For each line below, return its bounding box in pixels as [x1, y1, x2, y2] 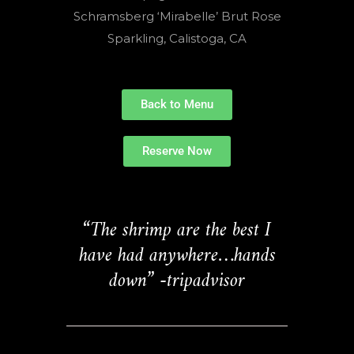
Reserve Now [142, 143, 212, 158]
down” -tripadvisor [109, 263, 245, 299]
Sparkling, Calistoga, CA [107, 30, 247, 46]
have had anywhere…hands [78, 238, 276, 273]
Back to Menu [141, 96, 213, 111]
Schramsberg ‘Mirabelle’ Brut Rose [73, 8, 281, 24]
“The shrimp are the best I [83, 213, 271, 248]
